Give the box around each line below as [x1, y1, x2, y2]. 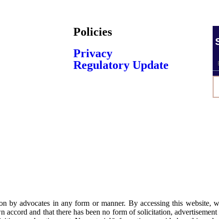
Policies [73, 25, 112, 38]
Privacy [73, 46, 112, 60]
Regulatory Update [73, 58, 169, 71]
